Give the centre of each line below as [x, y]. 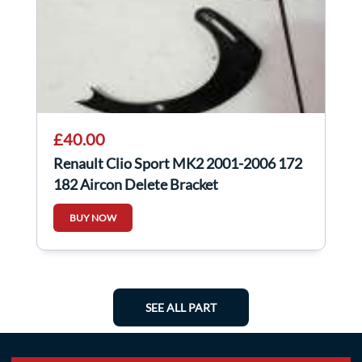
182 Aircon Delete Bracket [136, 185]
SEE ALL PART [181, 308]
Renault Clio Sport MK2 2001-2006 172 [178, 164]
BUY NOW [93, 218]
